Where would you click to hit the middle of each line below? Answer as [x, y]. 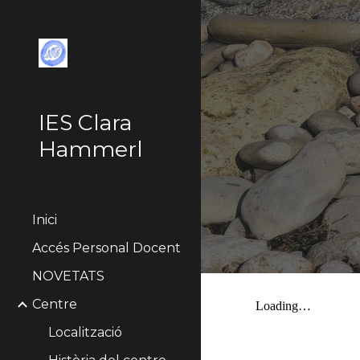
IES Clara [85, 123]
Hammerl [91, 149]
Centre [55, 304]
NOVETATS [68, 276]
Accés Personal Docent [106, 248]
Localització [85, 332]
